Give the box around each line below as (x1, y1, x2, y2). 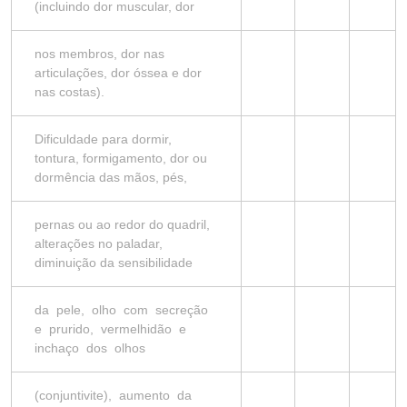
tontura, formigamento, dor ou (35, 151, 207, 165)
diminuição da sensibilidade (35, 255, 193, 270)
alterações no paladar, (35, 236, 163, 251)
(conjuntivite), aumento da (35, 388, 195, 402)
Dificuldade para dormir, (35, 132, 172, 146)
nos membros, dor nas (35, 46, 164, 61)
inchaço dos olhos (35, 341, 145, 355)
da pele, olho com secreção (35, 303, 212, 317)
